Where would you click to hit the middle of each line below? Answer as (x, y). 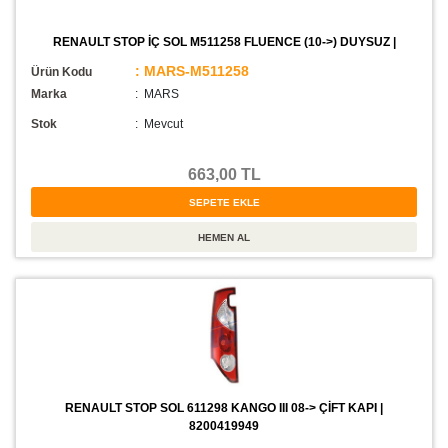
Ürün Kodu (61, 72)
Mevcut (163, 124)
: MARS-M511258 (192, 71)
